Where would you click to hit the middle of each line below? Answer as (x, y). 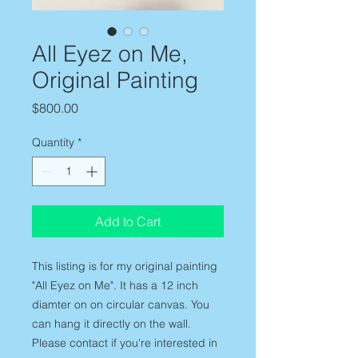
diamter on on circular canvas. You (121, 305)
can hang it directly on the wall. (111, 324)
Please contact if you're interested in (125, 343)
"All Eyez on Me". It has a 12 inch (115, 286)
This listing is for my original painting (125, 267)
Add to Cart (128, 222)
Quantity (53, 143)
